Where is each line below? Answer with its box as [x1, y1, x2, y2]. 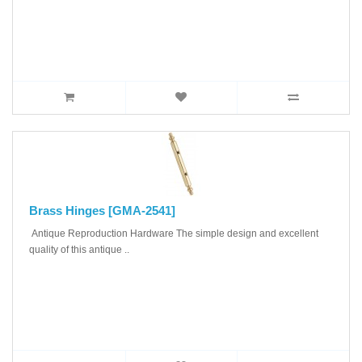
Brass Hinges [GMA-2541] [29, 203, 175, 217]
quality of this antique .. [29, 243, 129, 255]
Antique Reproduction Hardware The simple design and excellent [29, 227, 318, 239]
